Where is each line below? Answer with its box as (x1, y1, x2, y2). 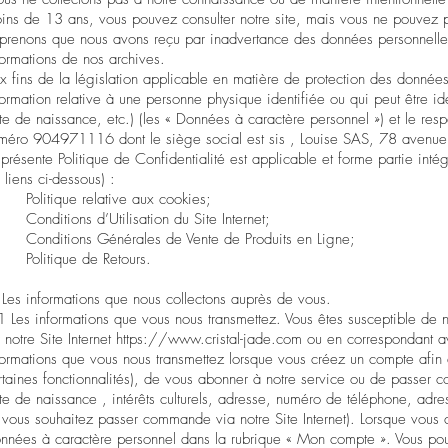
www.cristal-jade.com (168, 329, 302, 349)
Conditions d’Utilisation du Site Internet (26, 209, 265, 229)
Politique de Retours (26, 249, 146, 269)
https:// (116, 329, 168, 349)
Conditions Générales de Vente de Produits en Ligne (26, 229, 350, 249)
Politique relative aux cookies (26, 189, 206, 209)
